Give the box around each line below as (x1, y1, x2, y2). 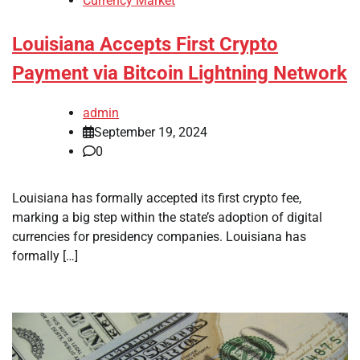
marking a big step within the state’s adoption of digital (12, 209, 322, 225)
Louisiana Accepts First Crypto (12, 33, 278, 56)
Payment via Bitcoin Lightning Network (12, 62, 347, 85)
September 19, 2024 (94, 124, 207, 140)
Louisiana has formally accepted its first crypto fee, (12, 190, 301, 206)
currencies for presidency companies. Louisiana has (12, 228, 306, 244)
